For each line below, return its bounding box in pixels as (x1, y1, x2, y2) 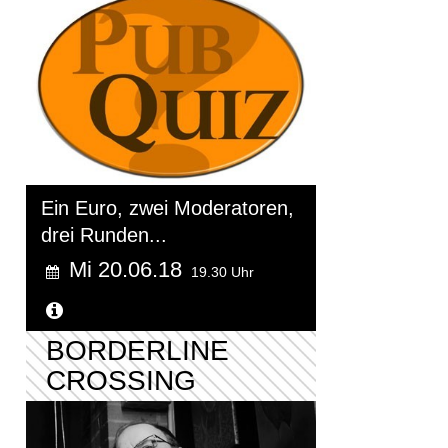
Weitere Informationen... (68, 299, 284, 322)
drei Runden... (41, 223, 167, 246)
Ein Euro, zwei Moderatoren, (41, 196, 294, 219)
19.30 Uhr (191, 263, 254, 280)
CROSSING (46, 364, 196, 396)
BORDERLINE (46, 334, 229, 366)
